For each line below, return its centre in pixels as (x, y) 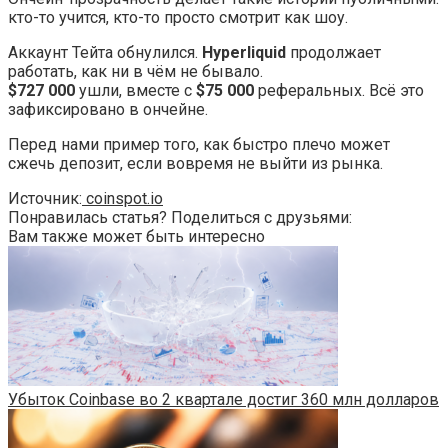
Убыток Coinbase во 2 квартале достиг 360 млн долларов (223, 399)
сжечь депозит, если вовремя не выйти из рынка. (195, 163)
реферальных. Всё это (341, 90)
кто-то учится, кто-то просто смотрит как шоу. (178, 17)
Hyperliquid (246, 52)
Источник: (45, 198)
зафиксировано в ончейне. (108, 109)
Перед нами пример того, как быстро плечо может (199, 144)
